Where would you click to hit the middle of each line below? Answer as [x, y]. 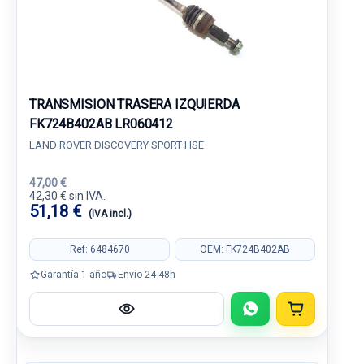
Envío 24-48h [147, 274]
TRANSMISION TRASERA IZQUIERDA [134, 104]
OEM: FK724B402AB [245, 249]
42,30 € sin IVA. [67, 196]
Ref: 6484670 [100, 249]
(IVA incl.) [110, 214]
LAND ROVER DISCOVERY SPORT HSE [117, 145]
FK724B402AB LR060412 [101, 124]
